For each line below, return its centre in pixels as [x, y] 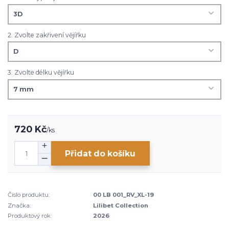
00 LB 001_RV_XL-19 [124, 195]
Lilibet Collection [121, 205]
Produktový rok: [30, 216]
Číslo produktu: [29, 195]
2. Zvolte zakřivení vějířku [47, 35]
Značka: [19, 205]
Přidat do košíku [100, 153]
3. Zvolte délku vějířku [41, 73]
